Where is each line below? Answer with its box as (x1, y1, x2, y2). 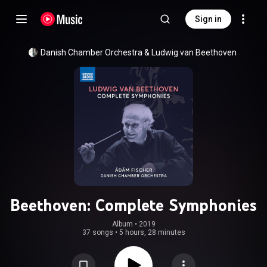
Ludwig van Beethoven (151, 48, 237, 57)
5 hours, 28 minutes (119, 228, 185, 237)
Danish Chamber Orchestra (40, 48, 142, 57)
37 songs (82, 228, 113, 237)
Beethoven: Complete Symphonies (10, 195, 257, 215)
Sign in (195, 14, 222, 24)
